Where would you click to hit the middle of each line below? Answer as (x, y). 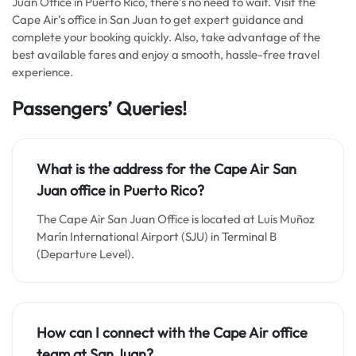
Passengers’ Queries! (99, 108)
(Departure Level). (85, 254)
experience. (45, 72)
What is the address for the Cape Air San (166, 169)
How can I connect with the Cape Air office (172, 333)
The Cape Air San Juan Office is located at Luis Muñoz (176, 219)
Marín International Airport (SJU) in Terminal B (157, 236)
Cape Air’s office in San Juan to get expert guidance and (158, 19)
